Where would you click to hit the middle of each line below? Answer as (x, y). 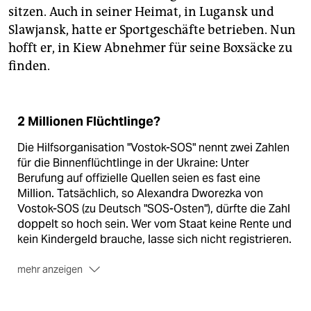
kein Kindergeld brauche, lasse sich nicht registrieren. (154, 239)
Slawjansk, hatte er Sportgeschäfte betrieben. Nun (152, 30)
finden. (29, 66)
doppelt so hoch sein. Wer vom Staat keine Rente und (154, 224)
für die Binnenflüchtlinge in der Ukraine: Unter (133, 162)
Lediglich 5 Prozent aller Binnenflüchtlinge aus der (145, 295)
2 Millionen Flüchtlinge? (89, 121)
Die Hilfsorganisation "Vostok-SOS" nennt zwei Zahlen (153, 147)
